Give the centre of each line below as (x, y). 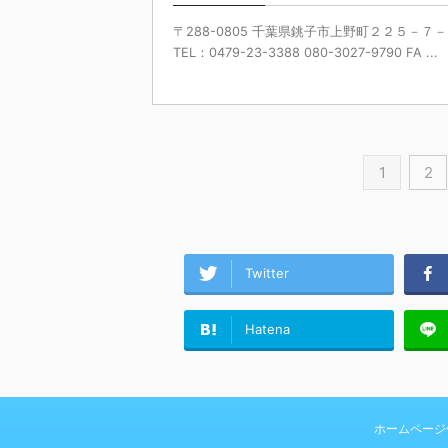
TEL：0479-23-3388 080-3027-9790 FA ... (305, 52)
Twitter (266, 273)
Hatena (267, 329)
